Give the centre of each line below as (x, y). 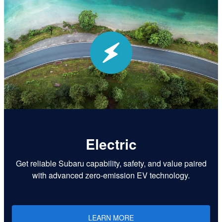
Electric (111, 144)
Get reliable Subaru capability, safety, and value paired (111, 164)
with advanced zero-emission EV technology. (111, 175)
